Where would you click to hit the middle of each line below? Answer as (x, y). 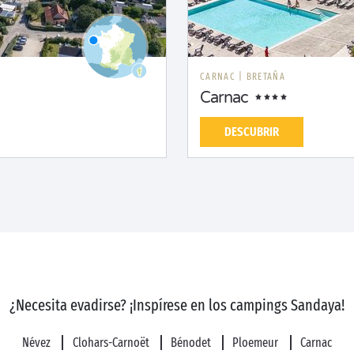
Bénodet (192, 343)
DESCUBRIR (252, 132)
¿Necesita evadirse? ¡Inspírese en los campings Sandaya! (177, 305)
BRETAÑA (265, 77)
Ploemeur (257, 343)
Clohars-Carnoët (112, 343)
